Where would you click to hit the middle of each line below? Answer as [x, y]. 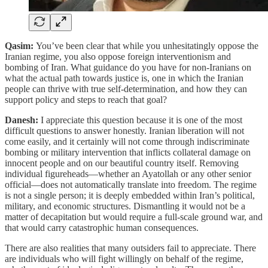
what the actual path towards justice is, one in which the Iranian [124, 78]
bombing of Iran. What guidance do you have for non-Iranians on [128, 68]
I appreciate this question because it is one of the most [141, 120]
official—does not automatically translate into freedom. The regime [131, 185]
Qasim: [20, 46]
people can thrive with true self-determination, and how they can [126, 89]
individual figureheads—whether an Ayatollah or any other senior [128, 174]
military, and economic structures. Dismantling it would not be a [125, 206]
